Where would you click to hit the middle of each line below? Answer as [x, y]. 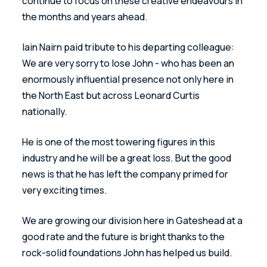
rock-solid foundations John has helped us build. [128, 252]
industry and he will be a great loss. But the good [128, 158]
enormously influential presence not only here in [129, 79]
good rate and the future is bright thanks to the [125, 236]
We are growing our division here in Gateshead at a [133, 220]
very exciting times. [66, 190]
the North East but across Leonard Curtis [112, 95]
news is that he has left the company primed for [126, 174]
